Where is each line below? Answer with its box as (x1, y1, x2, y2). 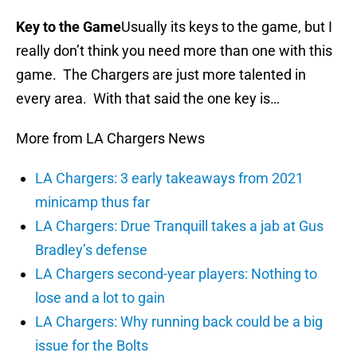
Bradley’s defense (35, 241, 147, 259)
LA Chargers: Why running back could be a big (35, 313, 323, 331)
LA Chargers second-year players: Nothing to (35, 265, 317, 283)
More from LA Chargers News (16, 130, 205, 147)
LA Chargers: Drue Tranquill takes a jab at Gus (35, 218, 324, 235)
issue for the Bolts (35, 337, 148, 355)
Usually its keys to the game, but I (121, 18, 332, 36)
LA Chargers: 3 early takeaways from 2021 (35, 170, 304, 187)
